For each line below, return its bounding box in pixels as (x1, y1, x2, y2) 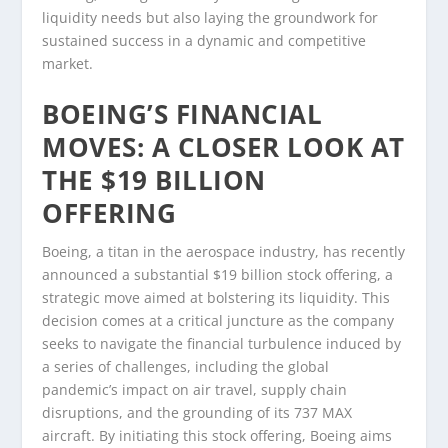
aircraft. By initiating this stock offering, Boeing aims (42, 425, 393, 445)
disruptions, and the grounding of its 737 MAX (42, 402, 353, 422)
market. (42, 54, 94, 74)
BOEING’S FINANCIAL (42, 95, 323, 132)
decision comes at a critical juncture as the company (42, 310, 395, 330)
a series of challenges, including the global (42, 356, 330, 376)
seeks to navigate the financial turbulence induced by (42, 333, 402, 353)
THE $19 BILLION (42, 161, 266, 198)
